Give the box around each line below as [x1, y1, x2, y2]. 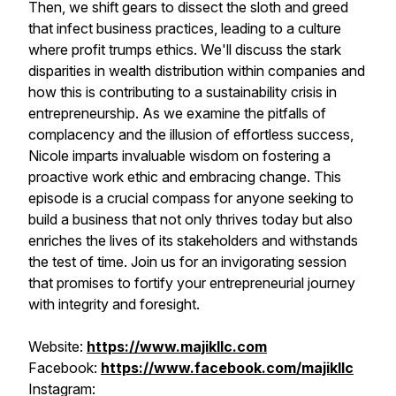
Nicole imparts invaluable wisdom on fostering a [28, 147, 331, 164]
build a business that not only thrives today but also [28, 210, 353, 228]
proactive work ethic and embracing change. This [28, 168, 341, 186]
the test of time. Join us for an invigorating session [28, 253, 346, 270]
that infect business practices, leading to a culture [28, 19, 341, 37]
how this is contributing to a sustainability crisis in [28, 83, 337, 101]
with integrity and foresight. [28, 295, 200, 313]
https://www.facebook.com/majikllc [101, 359, 354, 377]
